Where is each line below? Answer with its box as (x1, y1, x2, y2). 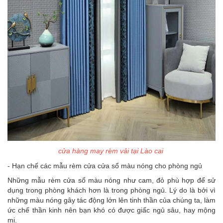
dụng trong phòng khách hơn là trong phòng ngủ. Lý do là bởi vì (7, 186, 216, 195)
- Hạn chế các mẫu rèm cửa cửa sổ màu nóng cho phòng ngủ (7, 162, 202, 170)
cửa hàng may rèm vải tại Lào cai (58, 147, 165, 155)
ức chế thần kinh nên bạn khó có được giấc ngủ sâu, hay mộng (7, 206, 216, 215)
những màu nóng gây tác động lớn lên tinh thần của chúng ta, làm (7, 196, 216, 205)
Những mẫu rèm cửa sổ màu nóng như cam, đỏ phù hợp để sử (7, 176, 216, 185)
